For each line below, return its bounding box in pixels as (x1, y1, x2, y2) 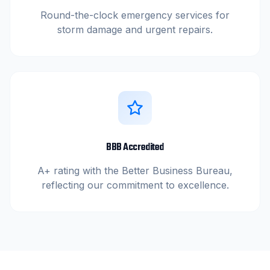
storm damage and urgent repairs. (57, 23, 213, 36)
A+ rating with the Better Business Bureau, (37, 164, 233, 177)
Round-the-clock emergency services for (40, 8, 230, 21)
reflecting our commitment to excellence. (41, 178, 229, 191)
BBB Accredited (106, 139, 164, 155)
